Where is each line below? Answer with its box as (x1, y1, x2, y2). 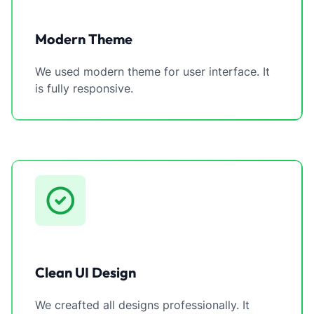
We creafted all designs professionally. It (35, 298, 250, 312)
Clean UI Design (35, 264, 136, 281)
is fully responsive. (35, 81, 133, 95)
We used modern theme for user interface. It (35, 64, 270, 78)
